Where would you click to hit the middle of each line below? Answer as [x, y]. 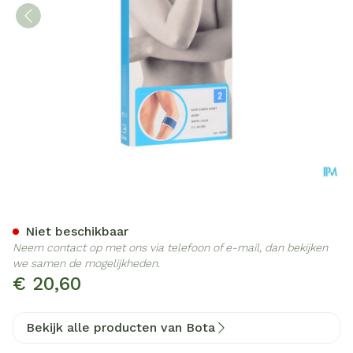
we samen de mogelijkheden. [86, 263]
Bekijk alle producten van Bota [121, 327]
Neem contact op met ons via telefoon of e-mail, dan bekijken [170, 247]
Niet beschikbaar [77, 231]
